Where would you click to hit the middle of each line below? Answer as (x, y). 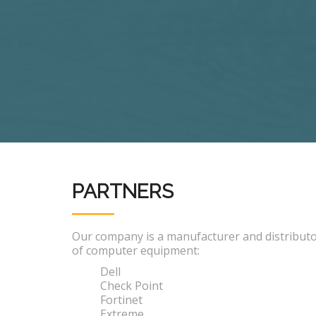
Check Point (132, 286)
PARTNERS (123, 192)
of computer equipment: (136, 250)
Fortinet (121, 300)
